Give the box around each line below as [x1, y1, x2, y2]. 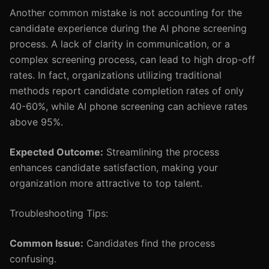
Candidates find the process [83, 237, 215, 249]
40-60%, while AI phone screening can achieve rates [10, 100, 247, 112]
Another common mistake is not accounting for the [10, 7, 242, 19]
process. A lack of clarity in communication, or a [10, 38, 230, 50]
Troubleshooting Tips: [10, 207, 108, 219]
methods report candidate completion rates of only [10, 85, 244, 97]
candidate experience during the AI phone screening [10, 22, 247, 34]
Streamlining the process [103, 146, 219, 158]
